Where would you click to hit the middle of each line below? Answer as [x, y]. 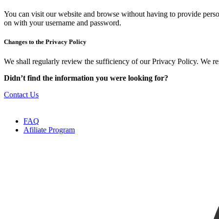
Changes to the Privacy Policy [45, 42]
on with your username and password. [63, 23]
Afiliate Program [49, 130]
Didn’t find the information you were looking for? [86, 78]
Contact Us [21, 94]
